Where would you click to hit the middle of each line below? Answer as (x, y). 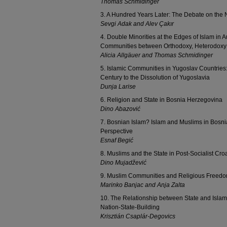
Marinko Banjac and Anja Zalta (143, 185)
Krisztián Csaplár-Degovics (138, 216)
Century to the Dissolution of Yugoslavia (155, 78)
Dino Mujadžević (123, 163)
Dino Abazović (120, 109)
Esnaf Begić (117, 140)
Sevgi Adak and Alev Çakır (137, 24)
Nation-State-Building (130, 207)
